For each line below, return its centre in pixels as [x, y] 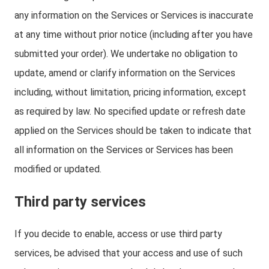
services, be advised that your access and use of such [128, 253]
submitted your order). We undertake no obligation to [126, 54]
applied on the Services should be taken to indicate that [133, 131]
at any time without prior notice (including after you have [134, 35]
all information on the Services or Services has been [124, 150]
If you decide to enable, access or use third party [118, 234]
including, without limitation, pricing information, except [130, 92]
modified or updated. [58, 169]
